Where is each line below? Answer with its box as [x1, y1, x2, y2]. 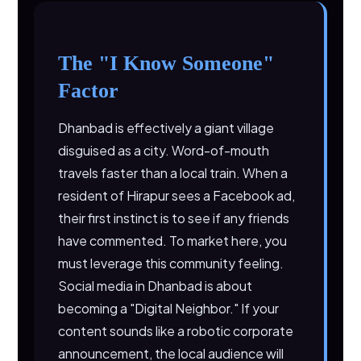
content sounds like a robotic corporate [58, 322, 294, 339]
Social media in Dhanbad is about [58, 277, 253, 294]
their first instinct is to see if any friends [58, 210, 290, 226]
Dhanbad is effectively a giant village [58, 119, 275, 136]
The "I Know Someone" [58, 52, 275, 75]
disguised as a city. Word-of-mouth [58, 142, 270, 159]
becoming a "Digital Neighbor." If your [58, 300, 280, 317]
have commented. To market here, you [58, 232, 288, 249]
